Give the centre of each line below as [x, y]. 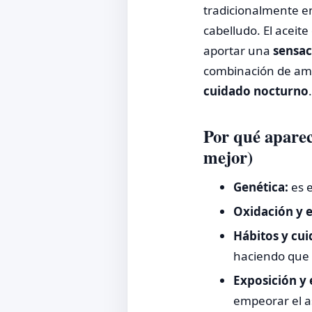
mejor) [228, 156]
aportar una [238, 50]
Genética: [260, 187]
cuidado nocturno [256, 91]
